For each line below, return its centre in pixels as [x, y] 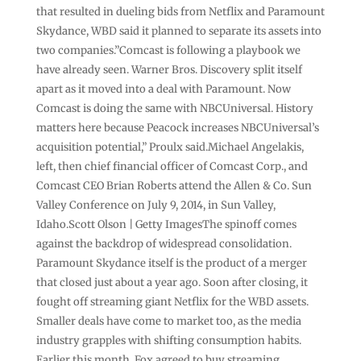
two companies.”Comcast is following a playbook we [168, 50]
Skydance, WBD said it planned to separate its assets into [178, 31]
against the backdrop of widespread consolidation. [164, 243]
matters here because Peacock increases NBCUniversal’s [177, 127]
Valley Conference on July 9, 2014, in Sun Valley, [156, 205]
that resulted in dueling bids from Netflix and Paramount [180, 11]
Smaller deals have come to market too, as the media [168, 321]
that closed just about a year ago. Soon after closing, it [172, 282]
